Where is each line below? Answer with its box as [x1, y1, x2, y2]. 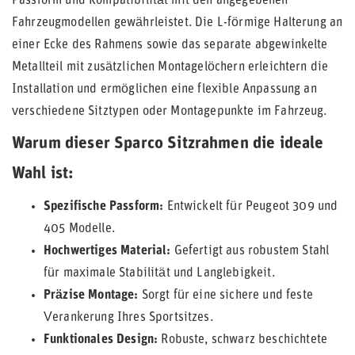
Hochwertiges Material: [44, 245, 171, 258]
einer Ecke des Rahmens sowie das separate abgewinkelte [12, 39, 328, 52]
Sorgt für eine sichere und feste [138, 289, 313, 302]
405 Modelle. [44, 223, 115, 235]
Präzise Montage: [44, 289, 139, 302]
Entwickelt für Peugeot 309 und [163, 200, 338, 213]
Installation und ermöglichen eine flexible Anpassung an [12, 83, 317, 96]
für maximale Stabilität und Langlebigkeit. [44, 267, 275, 280]
